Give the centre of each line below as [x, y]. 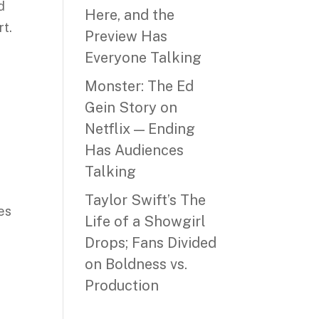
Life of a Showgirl [146, 221]
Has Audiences [135, 150]
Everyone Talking [143, 58]
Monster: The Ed [140, 86]
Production [122, 286]
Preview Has [126, 36]
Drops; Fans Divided [151, 243]
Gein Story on [131, 108]
